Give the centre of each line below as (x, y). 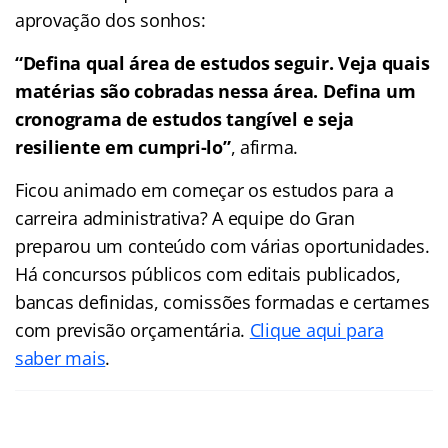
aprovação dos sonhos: (110, 19)
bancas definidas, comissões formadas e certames (222, 301)
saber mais (60, 357)
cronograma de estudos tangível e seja (185, 118)
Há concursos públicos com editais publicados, (208, 273)
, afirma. (264, 146)
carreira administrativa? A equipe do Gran (185, 217)
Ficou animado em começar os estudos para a (204, 189)
